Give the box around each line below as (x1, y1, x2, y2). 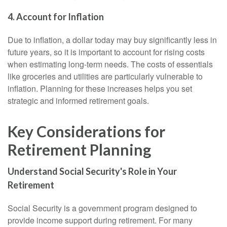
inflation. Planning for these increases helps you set (8, 82, 192, 94)
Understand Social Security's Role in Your (8, 165, 177, 177)
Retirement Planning (8, 140, 151, 159)
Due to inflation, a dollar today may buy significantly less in (8, 33, 217, 46)
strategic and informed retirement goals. (8, 94, 149, 106)
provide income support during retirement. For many (8, 214, 193, 226)
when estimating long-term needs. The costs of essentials (8, 58, 213, 70)
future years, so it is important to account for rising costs (8, 46, 205, 58)
